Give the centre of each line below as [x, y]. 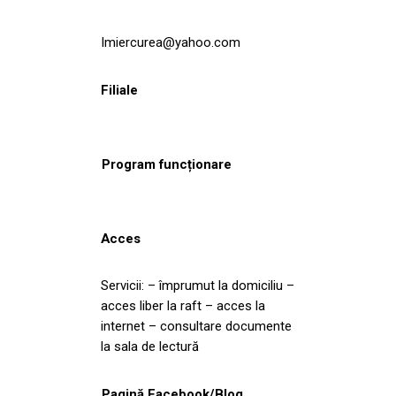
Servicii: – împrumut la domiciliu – [198, 285]
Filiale [119, 90]
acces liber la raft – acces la [183, 305]
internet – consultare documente [196, 326]
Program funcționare [167, 164]
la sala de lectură [150, 346]
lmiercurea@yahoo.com [171, 42]
